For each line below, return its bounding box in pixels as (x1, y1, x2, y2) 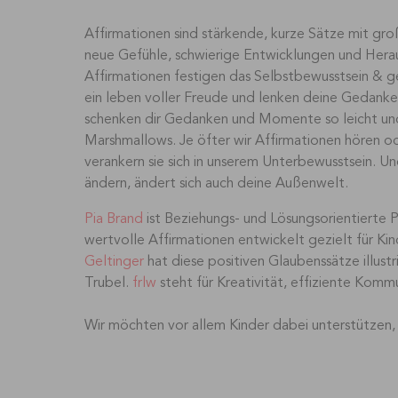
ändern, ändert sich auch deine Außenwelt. (84, 173, 348, 194)
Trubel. (84, 273, 132, 293)
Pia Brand (84, 209, 143, 229)
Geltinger (84, 251, 144, 272)
